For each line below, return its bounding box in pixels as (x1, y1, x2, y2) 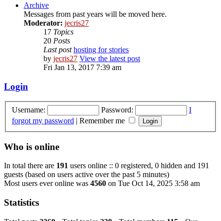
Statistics (4, 197, 39, 208)
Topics (53, 27, 74, 36)
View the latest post (79, 54, 140, 63)
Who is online (4, 141, 59, 152)
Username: (12, 105, 45, 114)
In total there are (4, 161, 56, 170)
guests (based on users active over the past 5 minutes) (4, 170, 169, 179)
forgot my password (12, 116, 74, 125)
